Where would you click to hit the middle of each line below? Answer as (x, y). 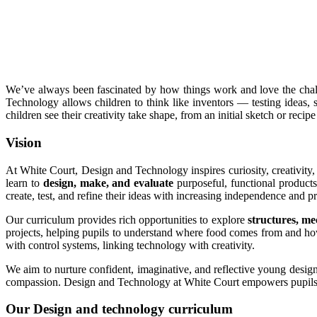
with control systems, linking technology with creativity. (130, 245)
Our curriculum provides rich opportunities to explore (127, 219)
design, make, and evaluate (108, 183)
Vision (24, 142)
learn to (24, 183)
